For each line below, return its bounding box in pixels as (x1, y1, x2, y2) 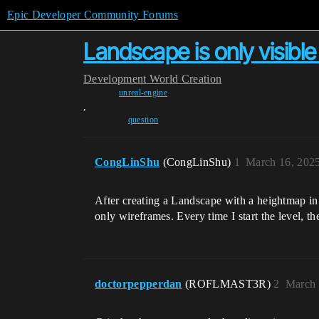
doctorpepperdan (95, 278, 182, 290)
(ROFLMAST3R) (185, 278, 274, 290)
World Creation (149, 73, 222, 85)
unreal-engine (118, 88, 168, 98)
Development (83, 73, 147, 85)
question (127, 115, 159, 125)
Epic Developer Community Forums (7, 9, 178, 21)
